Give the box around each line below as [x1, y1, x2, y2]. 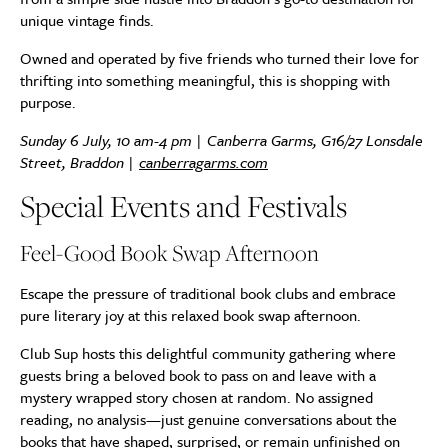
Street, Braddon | [20, 151, 139, 173]
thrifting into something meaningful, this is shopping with [20, 69, 390, 91]
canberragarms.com [139, 151, 268, 173]
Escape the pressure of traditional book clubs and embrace [20, 282, 396, 304]
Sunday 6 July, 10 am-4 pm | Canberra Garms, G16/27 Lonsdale [20, 129, 423, 151]
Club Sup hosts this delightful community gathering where [20, 342, 396, 364]
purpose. [20, 91, 76, 113]
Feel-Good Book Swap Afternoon [20, 237, 319, 269]
